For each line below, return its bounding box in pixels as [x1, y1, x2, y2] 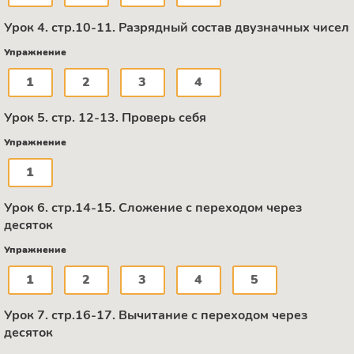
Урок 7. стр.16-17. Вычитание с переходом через [4, 306, 307, 324]
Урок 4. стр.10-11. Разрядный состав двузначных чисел [4, 18, 349, 36]
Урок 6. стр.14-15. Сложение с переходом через [4, 198, 302, 217]
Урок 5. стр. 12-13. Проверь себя [4, 108, 206, 126]
